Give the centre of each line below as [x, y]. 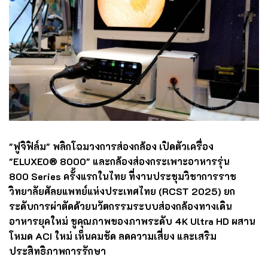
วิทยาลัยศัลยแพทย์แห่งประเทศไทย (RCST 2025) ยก [122, 191]
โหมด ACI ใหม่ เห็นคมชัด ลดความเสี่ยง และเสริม [113, 236]
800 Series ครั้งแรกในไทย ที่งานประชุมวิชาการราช [123, 176]
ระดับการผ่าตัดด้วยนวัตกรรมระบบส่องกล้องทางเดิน [121, 206]
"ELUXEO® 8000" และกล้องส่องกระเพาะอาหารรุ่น [119, 161]
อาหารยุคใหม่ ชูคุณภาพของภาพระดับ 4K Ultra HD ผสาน [132, 221]
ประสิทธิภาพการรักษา [57, 251]
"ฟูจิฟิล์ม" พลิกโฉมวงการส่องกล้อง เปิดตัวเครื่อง [111, 146]
